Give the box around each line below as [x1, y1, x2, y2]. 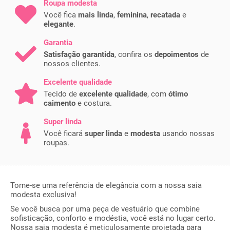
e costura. [75, 98, 112, 108]
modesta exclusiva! [10, 189, 76, 199]
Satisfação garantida [44, 49, 114, 59]
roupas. [44, 138, 69, 147]
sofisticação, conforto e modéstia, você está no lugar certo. [10, 213, 216, 223]
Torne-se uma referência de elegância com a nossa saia [10, 180, 202, 190]
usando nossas [160, 128, 215, 138]
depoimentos [155, 49, 199, 59]
